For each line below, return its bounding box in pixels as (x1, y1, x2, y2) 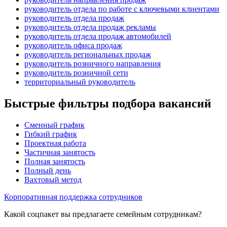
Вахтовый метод (24, 175, 82, 184)
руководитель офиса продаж (24, 41, 122, 50)
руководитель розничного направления (24, 59, 161, 68)
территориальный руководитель (24, 77, 135, 86)
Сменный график (24, 120, 85, 129)
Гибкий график (24, 129, 77, 138)
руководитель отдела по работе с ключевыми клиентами (24, 4, 219, 13)
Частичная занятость (24, 147, 95, 157)
